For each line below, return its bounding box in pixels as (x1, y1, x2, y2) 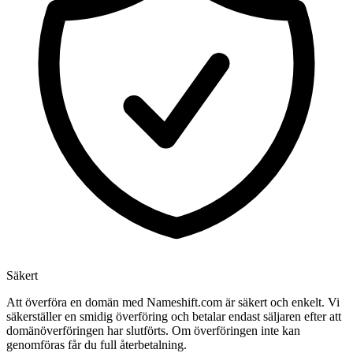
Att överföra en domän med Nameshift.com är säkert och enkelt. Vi (6, 295, 340, 310)
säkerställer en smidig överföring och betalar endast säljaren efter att (6, 310, 341, 324)
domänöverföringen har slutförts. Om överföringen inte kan (6, 324, 300, 338)
